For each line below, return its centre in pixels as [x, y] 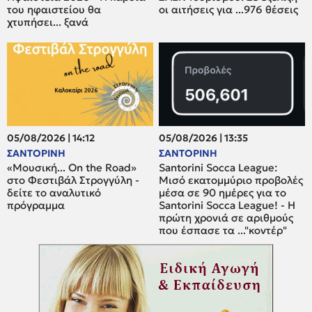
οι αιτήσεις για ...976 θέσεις [229, 9]
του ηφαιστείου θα [54, 9]
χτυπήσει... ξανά [48, 22]
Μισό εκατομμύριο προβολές [231, 180]
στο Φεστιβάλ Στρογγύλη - [73, 180]
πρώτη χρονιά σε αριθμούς [226, 218]
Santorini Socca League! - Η [227, 205]
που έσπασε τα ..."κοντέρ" [223, 231]
